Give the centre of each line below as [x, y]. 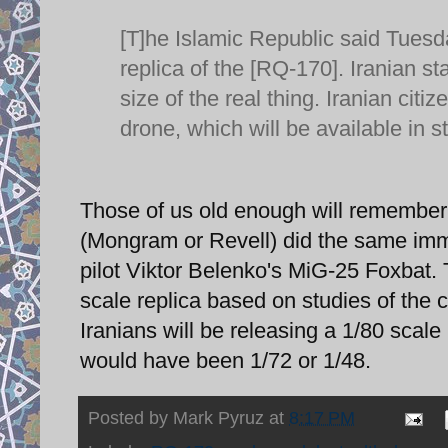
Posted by [130, 417]
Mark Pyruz [218, 417]
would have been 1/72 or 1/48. [225, 360]
